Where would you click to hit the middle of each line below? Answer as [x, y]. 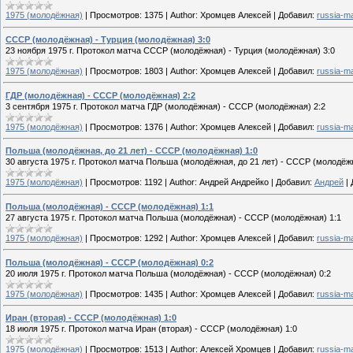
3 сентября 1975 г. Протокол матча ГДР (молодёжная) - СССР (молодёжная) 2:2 [165, 106]
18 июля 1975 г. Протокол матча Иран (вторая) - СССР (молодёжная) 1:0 [151, 329]
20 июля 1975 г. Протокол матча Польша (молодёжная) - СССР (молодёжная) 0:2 [168, 273]
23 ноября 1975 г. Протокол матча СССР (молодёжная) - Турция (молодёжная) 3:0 [170, 50]
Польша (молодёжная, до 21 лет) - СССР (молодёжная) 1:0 [132, 151]
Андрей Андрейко [234, 182]
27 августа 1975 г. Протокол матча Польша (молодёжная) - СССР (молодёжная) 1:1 [173, 217]
